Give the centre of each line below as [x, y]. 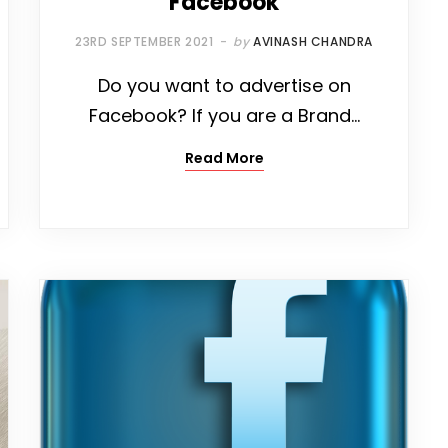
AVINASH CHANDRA [312, 42]
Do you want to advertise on [224, 86]
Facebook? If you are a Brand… [224, 116]
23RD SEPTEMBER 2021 [144, 42]
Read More [224, 158]
